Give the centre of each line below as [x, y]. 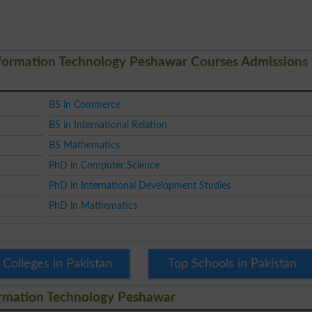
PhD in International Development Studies [139, 186]
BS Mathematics [84, 146]
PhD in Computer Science [104, 166]
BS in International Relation [108, 125]
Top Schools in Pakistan [233, 264]
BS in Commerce [84, 105]
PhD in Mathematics [93, 206]
